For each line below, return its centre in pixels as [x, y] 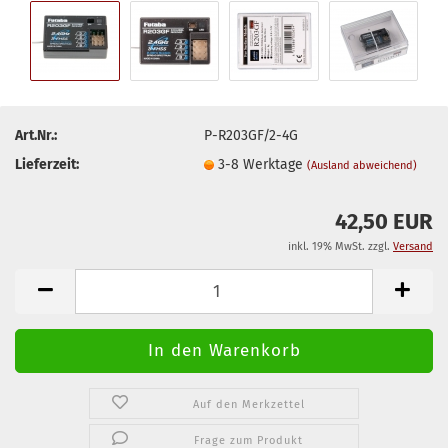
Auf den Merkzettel [248, 404]
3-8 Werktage [263, 164]
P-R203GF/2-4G [251, 135]
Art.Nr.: [36, 135]
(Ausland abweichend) [362, 165]
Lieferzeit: [47, 164]
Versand [413, 246]
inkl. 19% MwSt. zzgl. [340, 246]
